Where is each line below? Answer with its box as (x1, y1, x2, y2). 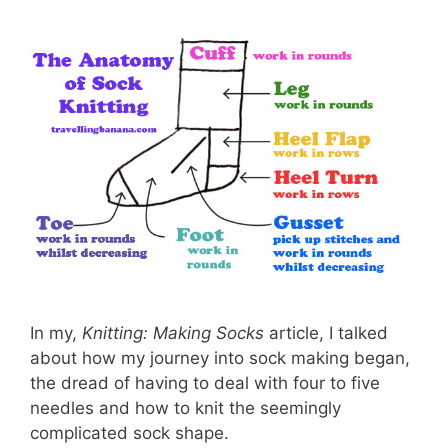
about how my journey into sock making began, (30, 348, 410, 369)
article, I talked (264, 323, 388, 344)
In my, (30, 323, 82, 344)
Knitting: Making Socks (82, 323, 264, 344)
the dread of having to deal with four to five (30, 373, 380, 394)
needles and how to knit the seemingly (30, 398, 341, 419)
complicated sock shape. (30, 423, 229, 444)
